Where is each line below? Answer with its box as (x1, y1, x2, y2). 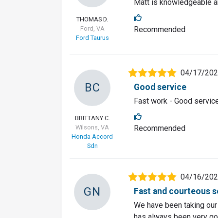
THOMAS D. (76, 16, 108, 23)
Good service (134, 82, 186, 92)
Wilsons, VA (75, 124, 109, 131)
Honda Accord (72, 133, 113, 141)
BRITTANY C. (74, 114, 110, 122)
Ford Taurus (75, 34, 109, 42)
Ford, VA (80, 25, 105, 33)
